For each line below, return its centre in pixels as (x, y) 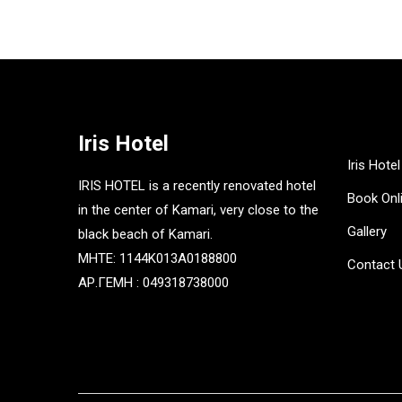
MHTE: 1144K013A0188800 (157, 259)
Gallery (367, 232)
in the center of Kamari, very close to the (198, 210)
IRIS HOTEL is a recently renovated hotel (197, 186)
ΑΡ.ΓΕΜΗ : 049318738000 (153, 283)
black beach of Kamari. (145, 235)
